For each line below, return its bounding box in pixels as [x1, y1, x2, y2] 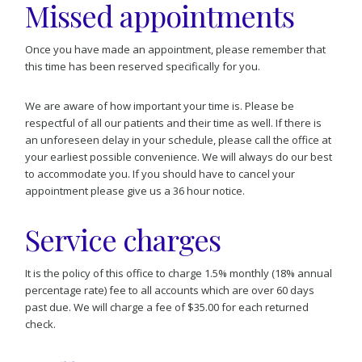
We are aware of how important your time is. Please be [25, 99, 295, 114]
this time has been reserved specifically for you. [25, 59, 261, 74]
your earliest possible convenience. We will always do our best [25, 149, 333, 165]
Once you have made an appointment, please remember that [25, 42, 326, 57]
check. [25, 317, 57, 332]
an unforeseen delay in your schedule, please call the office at [25, 133, 332, 148]
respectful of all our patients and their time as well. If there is [25, 116, 322, 131]
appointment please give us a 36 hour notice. [25, 183, 246, 199]
